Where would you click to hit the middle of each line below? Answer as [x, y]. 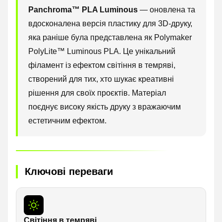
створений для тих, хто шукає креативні [101, 79]
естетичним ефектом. [67, 120]
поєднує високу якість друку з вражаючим [105, 107]
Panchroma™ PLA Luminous [83, 9]
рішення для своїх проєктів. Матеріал [97, 93]
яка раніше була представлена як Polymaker [110, 37]
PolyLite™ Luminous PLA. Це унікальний [102, 51]
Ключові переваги [69, 171]
